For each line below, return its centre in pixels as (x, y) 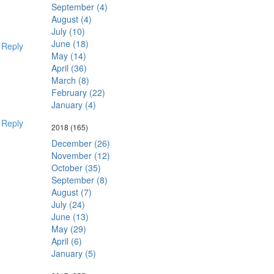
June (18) (70, 43)
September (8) (79, 180)
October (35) (76, 168)
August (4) (71, 19)
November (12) (80, 155)
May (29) (68, 229)
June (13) (70, 217)
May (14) (68, 56)
